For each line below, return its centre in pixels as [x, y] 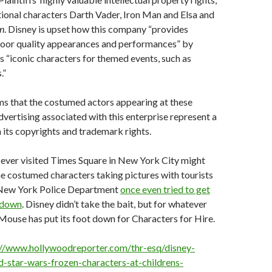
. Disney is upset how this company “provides [96, 29]
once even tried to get [165, 189]
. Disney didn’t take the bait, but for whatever [114, 204]
